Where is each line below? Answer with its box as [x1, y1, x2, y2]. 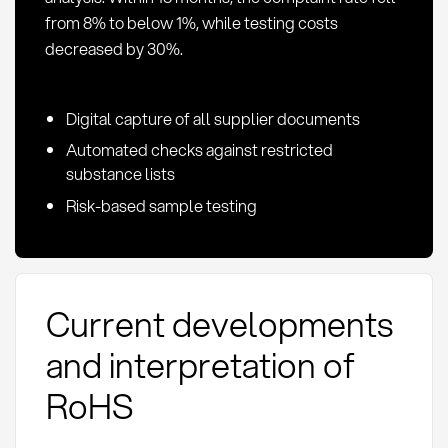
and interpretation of [45, 340, 355, 390]
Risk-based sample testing [65, 193, 257, 217]
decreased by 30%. [44, 37, 183, 60]
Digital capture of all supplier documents [65, 106, 360, 130]
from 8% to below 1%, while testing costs [44, 11, 338, 34]
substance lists [65, 162, 175, 186]
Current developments [45, 299, 393, 349]
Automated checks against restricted [65, 138, 333, 162]
